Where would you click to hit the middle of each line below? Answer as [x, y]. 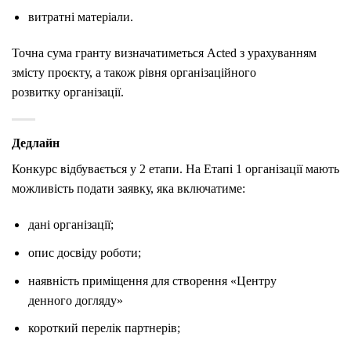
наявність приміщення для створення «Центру [152, 280]
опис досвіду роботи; [84, 252]
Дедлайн [36, 143]
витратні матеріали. [80, 17]
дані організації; [71, 225]
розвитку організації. [68, 92]
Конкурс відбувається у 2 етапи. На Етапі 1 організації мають [175, 168]
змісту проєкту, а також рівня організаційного [134, 72]
